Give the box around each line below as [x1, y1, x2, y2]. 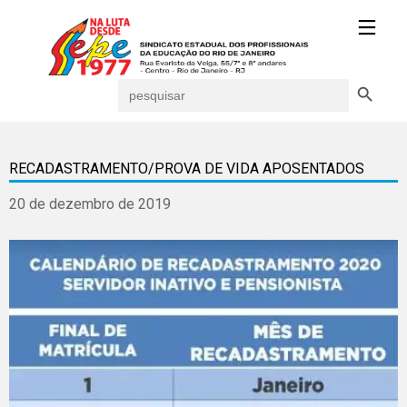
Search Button [348, 69, 389, 86]
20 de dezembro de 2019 [9, 195, 171, 213]
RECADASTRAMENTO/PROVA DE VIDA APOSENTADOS [9, 160, 364, 177]
